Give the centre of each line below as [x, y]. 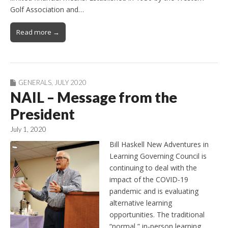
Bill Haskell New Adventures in [159, 145]
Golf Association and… [47, 9]
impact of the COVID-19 [149, 180]
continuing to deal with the [153, 168]
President [42, 114]
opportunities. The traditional [157, 215]
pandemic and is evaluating [154, 191]
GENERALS [35, 82]
